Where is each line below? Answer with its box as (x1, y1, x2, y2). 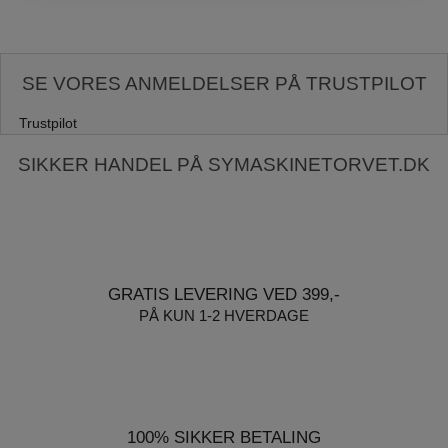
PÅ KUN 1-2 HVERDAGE (139, 307, 309, 325)
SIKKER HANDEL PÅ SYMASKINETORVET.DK (18, 153, 430, 175)
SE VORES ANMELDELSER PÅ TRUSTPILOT (21, 72, 427, 94)
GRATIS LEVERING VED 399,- (108, 285, 340, 305)
